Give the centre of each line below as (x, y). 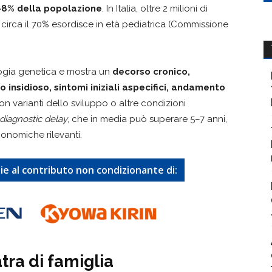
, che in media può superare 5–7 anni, (147, 119)
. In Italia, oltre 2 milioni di (155, 8)
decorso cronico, (151, 72)
